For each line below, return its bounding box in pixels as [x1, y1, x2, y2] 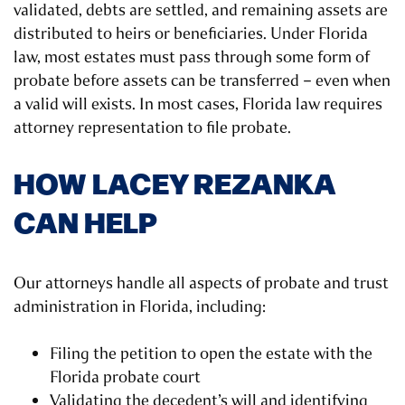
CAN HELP [14, 200, 157, 242]
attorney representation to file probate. [14, 117, 291, 139]
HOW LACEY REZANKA [14, 161, 335, 203]
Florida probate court [50, 366, 201, 389]
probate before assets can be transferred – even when [14, 70, 391, 92]
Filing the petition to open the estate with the [50, 343, 372, 365]
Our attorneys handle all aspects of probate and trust [14, 272, 389, 295]
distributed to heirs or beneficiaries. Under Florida [14, 23, 368, 45]
